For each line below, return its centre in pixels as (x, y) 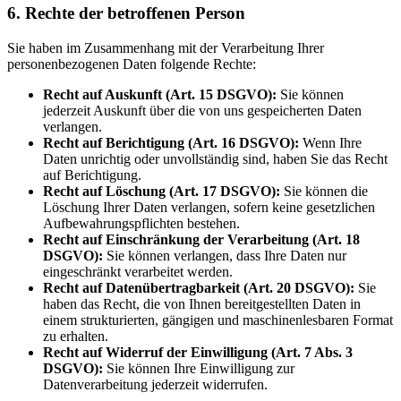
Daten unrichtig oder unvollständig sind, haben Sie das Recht (215, 158)
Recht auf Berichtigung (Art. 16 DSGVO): (171, 142)
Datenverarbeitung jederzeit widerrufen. (155, 384)
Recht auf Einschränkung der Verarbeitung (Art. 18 (201, 239)
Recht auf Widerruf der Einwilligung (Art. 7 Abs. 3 (198, 352)
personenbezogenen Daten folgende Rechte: (132, 64)
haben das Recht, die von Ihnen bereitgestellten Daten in (202, 303)
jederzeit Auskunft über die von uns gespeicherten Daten (202, 110)
